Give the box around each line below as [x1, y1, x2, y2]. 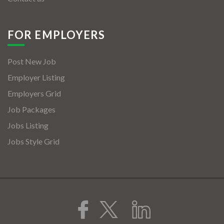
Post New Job [7, 56, 56, 66]
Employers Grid [7, 88, 61, 98]
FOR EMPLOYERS [7, 28, 105, 41]
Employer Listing [7, 72, 65, 82]
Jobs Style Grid [7, 136, 59, 146]
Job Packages [7, 104, 55, 114]
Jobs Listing [7, 120, 48, 130]
